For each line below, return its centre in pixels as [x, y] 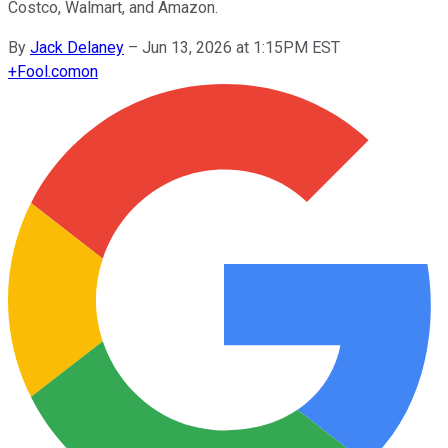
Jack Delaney [77, 47]
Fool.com [49, 71]
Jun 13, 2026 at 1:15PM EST [241, 47]
